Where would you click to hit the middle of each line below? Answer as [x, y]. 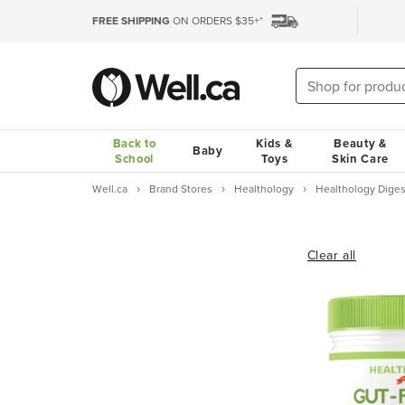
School [134, 159]
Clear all [331, 256]
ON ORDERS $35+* [217, 21]
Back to [134, 143]
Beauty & [360, 143]
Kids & [274, 143]
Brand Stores [181, 189]
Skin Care [360, 159]
